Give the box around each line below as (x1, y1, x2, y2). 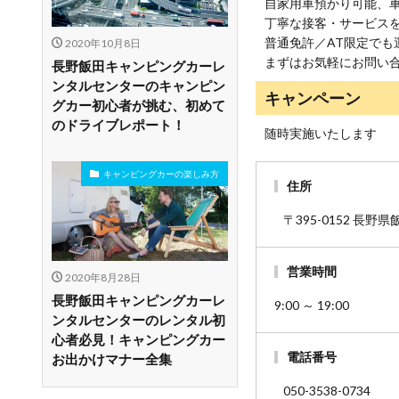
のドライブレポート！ (52, 117, 185, 134)
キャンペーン (265, 88, 361, 108)
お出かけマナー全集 (52, 350, 172, 367)
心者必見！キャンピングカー (52, 330, 225, 347)
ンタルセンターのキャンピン (52, 77, 225, 94)
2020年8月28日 (64, 270, 141, 284)
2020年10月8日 (64, 37, 141, 51)
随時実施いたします (265, 126, 377, 141)
